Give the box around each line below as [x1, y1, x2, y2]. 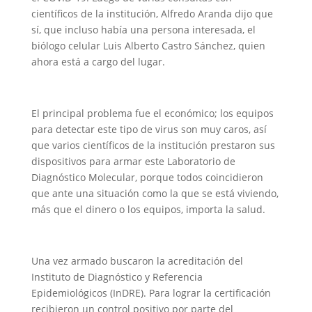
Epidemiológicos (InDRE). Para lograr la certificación [31, 286, 271, 299]
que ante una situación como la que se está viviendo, [31, 187, 279, 200]
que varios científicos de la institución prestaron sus [31, 139, 275, 152]
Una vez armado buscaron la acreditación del [31, 254, 243, 267]
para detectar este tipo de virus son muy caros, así [31, 123, 267, 136]
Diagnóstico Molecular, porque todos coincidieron [31, 171, 263, 184]
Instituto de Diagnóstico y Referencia [31, 270, 203, 283]
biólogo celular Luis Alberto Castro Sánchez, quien [31, 39, 265, 52]
